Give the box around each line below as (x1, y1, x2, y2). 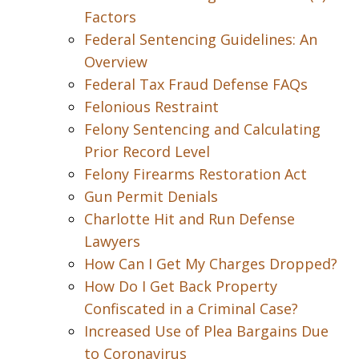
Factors (84, 7, 136, 26)
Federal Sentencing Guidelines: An (84, 30, 317, 49)
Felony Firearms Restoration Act (84, 164, 307, 184)
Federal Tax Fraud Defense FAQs (84, 75, 308, 94)
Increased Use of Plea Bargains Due (84, 321, 329, 341)
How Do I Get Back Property (84, 276, 277, 296)
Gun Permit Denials (84, 187, 218, 206)
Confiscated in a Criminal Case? (84, 299, 298, 318)
